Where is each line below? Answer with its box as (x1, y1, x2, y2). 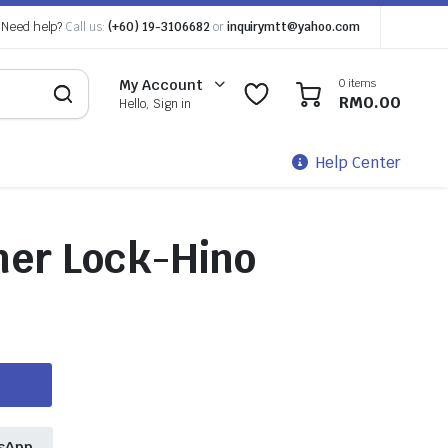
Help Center (316, 153, 401, 172)
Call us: (65, 19, 106, 35)
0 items (339, 75, 376, 90)
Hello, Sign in (119, 96, 192, 112)
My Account (119, 76, 204, 94)
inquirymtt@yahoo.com (226, 19, 360, 35)
